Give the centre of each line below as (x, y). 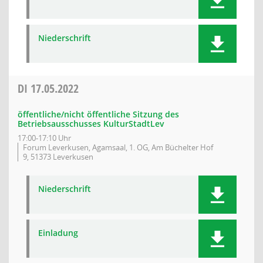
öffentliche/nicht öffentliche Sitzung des (98, 114)
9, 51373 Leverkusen (58, 157)
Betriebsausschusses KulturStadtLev (91, 124)
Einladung (58, 233)
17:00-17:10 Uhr (44, 138)
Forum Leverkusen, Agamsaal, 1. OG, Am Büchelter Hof (118, 147)
